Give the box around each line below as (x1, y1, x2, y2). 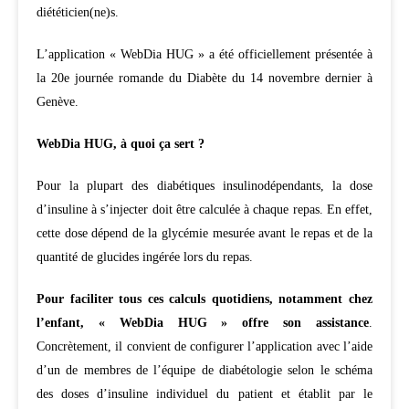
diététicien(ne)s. (37, 5, 119, 19)
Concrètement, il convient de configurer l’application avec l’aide (37, 339, 372, 353)
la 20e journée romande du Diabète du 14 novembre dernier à (37, 70, 372, 85)
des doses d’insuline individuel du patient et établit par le (37, 386, 372, 401)
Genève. (37, 94, 79, 109)
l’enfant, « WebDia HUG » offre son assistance (37, 315, 369, 330)
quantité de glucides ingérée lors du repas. (37, 249, 253, 264)
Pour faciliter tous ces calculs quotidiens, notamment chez (37, 291, 372, 306)
